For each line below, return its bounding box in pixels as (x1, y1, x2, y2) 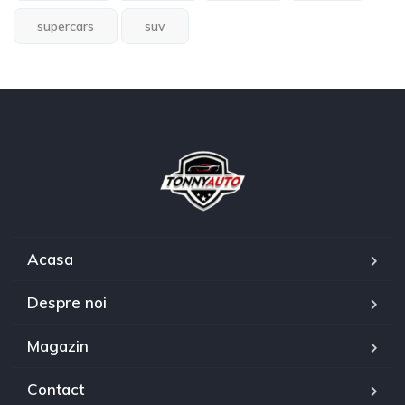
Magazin (27, 335, 89, 355)
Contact (27, 379, 84, 399)
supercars (37, 17, 94, 34)
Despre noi (27, 292, 107, 312)
